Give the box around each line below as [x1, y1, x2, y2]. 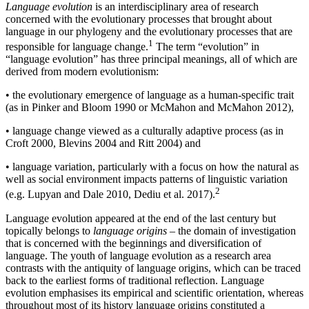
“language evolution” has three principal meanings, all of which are [6, 53, 297, 66]
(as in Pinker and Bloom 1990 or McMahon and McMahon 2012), [6, 101, 294, 114]
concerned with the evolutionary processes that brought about [6, 12, 272, 25]
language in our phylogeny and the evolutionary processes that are [6, 25, 292, 37]
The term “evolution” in [153, 41, 259, 53]
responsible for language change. [6, 41, 148, 53]
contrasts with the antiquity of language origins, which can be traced [6, 261, 301, 274]
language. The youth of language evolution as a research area [6, 249, 271, 261]
